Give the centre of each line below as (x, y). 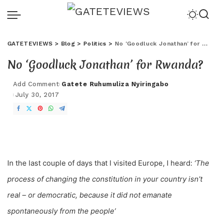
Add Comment (36, 84)
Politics (95, 44)
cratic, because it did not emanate (114, 195)
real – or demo (32, 195)
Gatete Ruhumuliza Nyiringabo (115, 84)
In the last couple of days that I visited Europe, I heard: (100, 163)
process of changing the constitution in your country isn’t (105, 179)
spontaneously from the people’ (62, 211)
